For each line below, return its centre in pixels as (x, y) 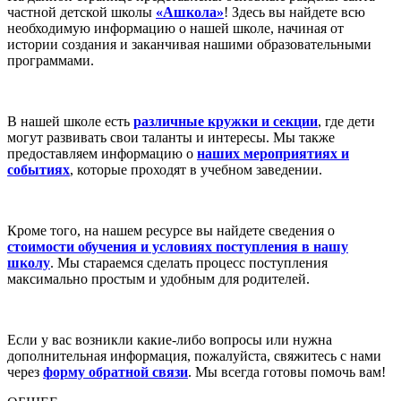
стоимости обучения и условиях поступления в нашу (178, 246)
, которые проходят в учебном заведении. (196, 169)
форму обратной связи (115, 371)
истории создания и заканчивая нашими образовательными (189, 44)
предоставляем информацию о (102, 153)
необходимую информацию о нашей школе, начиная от (175, 28)
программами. (51, 60)
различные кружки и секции (226, 121)
